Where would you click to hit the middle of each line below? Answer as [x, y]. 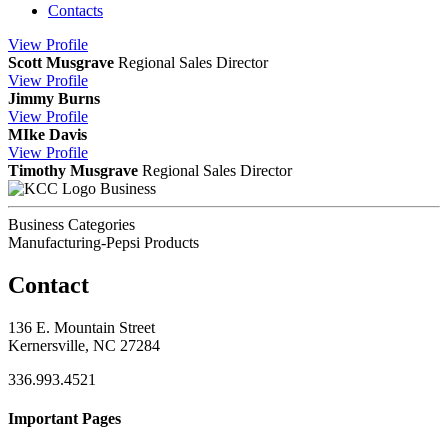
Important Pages [64, 418]
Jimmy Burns [54, 98]
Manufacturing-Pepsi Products [103, 242]
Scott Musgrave [61, 62]
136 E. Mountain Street [81, 327]
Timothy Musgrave [73, 170]
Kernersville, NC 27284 [84, 345]
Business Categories [71, 224]
